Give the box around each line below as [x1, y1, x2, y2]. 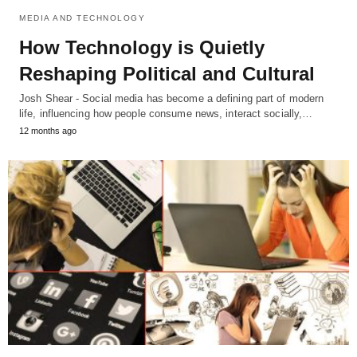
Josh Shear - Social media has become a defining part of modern [19, 92, 324, 104]
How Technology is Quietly [19, 36, 265, 58]
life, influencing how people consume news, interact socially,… [19, 107, 313, 120]
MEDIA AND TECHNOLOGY [19, 13, 145, 22]
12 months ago [19, 125, 76, 135]
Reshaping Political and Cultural [19, 62, 315, 84]
